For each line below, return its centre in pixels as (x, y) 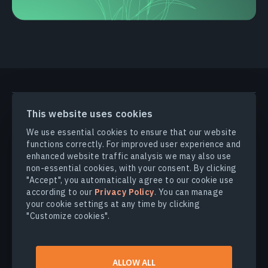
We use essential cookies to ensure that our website (132, 132)
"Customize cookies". (68, 216)
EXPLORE (31, 214)
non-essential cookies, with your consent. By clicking (132, 168)
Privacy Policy (124, 192)
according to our (60, 192)
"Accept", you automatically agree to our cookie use (130, 180)
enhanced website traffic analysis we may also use (129, 156)
